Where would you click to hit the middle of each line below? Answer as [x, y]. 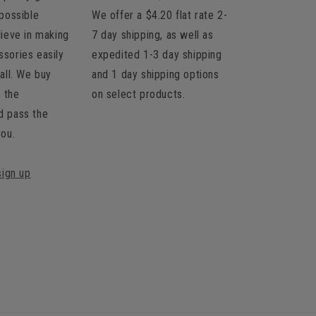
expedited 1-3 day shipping [157, 55]
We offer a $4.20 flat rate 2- [160, 16]
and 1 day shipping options [156, 75]
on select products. [139, 95]
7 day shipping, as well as [153, 35]
